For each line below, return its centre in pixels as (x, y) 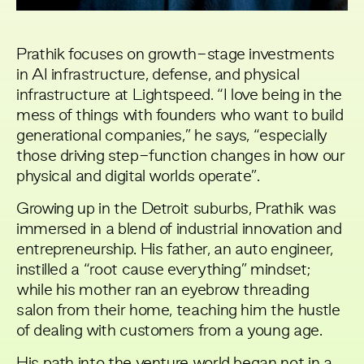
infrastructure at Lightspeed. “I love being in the (180, 95)
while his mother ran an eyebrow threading (163, 290)
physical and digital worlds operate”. (138, 177)
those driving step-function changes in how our (181, 156)
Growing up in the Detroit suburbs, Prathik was (176, 209)
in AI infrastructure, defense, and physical (158, 75)
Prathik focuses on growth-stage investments (175, 55)
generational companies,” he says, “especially (172, 136)
